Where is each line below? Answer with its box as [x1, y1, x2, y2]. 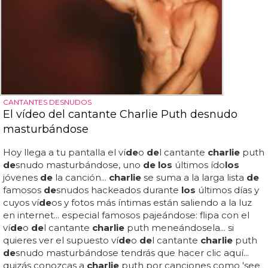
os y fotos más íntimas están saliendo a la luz [51, 197, 252, 208]
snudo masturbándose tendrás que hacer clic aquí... [16, 247, 249, 258]
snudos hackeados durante [56, 184, 181, 196]
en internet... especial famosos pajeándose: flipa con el [3, 209, 249, 221]
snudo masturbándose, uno [16, 159, 143, 170]
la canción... [53, 172, 109, 183]
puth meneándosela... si [124, 222, 234, 233]
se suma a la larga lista [141, 172, 246, 183]
